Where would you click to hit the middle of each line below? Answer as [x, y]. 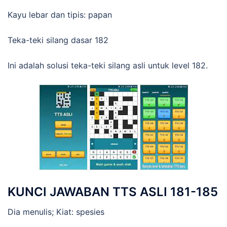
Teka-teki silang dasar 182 [58, 40]
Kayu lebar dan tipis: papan [60, 14]
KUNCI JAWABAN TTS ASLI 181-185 [113, 192]
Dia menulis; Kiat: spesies [56, 212]
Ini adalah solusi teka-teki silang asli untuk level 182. [108, 65]
